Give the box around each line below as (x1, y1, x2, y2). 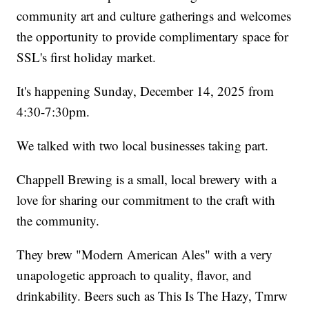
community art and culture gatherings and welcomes (17, 7, 292, 25)
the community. (17, 212, 100, 230)
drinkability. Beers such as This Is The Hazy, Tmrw (17, 287, 288, 305)
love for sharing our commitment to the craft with (17, 191, 276, 209)
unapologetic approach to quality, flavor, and (17, 266, 252, 284)
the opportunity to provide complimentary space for (17, 28, 289, 46)
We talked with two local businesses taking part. (17, 137, 269, 154)
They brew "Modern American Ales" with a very (17, 246, 273, 263)
